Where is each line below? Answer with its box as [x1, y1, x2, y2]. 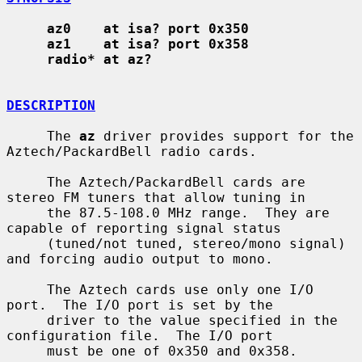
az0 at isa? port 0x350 [47, 20, 249, 36]
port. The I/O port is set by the [6, 297, 273, 313]
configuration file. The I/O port [6, 327, 273, 343]
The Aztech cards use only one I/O [6, 281, 47, 297]
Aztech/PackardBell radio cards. [6, 143, 257, 159]
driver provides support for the [95, 128, 354, 144]
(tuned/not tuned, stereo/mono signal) [6, 235, 47, 251]
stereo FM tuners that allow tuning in [6, 189, 305, 205]
